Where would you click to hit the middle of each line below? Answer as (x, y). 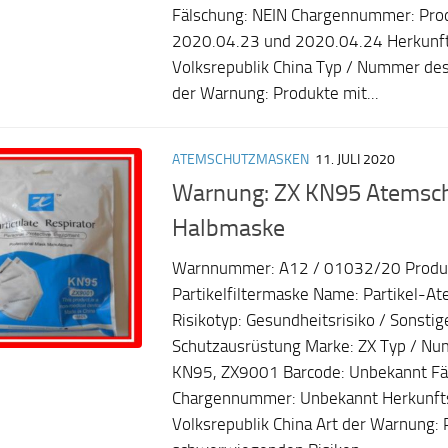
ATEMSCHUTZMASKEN (240, 159)
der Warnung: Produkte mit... (275, 93)
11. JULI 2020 (355, 159)
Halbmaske (228, 227)
